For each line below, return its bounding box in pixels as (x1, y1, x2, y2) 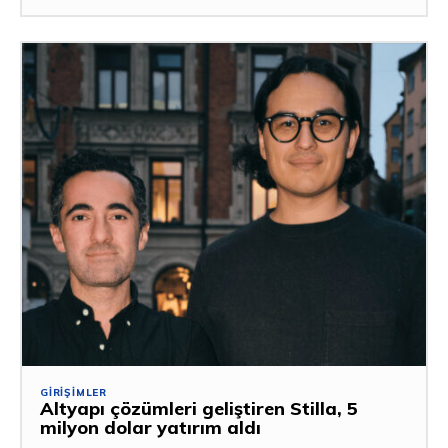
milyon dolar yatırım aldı (40, 415, 261, 439)
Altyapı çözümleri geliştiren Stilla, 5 (40, 396, 358, 420)
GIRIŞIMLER (40, 385, 107, 399)
